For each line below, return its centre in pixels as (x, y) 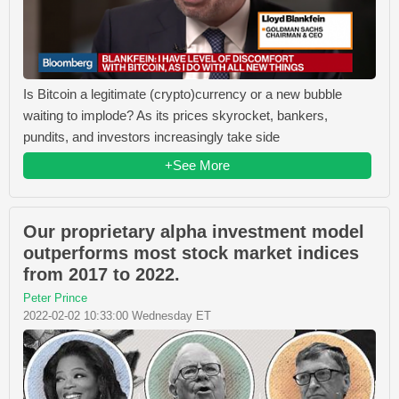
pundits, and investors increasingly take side (151, 137)
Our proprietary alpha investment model (194, 232)
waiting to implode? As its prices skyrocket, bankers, (175, 116)
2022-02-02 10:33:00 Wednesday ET (117, 316)
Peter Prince (55, 298)
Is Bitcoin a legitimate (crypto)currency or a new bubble (183, 94)
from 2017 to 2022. (102, 275)
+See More (197, 166)
